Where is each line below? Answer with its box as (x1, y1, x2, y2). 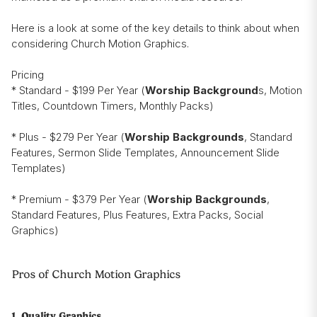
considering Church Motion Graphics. (11, 37, 192, 51)
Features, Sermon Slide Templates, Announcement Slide (11, 146, 279, 160)
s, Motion (258, 83, 302, 98)
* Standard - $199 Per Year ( (11, 83, 145, 98)
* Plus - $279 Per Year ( (11, 130, 125, 144)
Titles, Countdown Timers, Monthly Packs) (11, 99, 214, 113)
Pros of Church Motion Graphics (11, 267, 180, 282)
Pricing (11, 68, 47, 82)
